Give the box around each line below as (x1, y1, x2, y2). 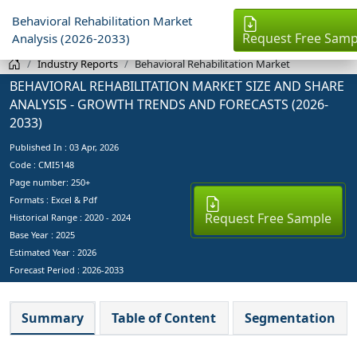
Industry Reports (37, 57, 118, 71)
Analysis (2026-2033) (12, 30, 130, 46)
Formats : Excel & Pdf (10, 193, 97, 206)
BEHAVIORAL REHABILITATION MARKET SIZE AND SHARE (10, 76, 344, 95)
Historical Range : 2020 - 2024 (10, 210, 131, 223)
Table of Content (112, 308, 217, 327)
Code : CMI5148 (10, 158, 74, 171)
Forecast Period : (10, 263, 82, 276)
